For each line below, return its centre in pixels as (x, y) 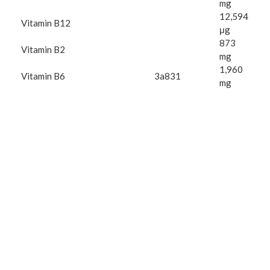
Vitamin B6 (43, 76)
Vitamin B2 (43, 50)
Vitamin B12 (46, 23)
